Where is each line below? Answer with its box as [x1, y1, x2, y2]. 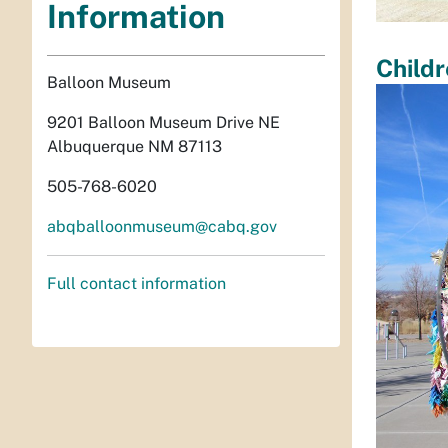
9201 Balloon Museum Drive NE [47, 112, 280, 132]
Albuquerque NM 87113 [47, 136, 222, 156]
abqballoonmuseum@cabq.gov [47, 216, 277, 236]
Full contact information [47, 273, 226, 293]
